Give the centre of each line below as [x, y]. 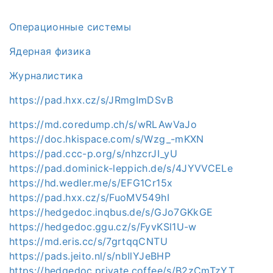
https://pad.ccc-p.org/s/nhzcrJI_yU [93, 153]
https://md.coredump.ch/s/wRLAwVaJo [103, 124]
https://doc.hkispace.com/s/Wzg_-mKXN [107, 139]
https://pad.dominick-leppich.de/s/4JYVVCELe [121, 168]
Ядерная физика [50, 51]
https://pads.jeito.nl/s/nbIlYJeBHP [90, 256]
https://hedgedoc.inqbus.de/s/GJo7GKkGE [111, 212]
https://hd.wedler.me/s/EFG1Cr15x [91, 183]
